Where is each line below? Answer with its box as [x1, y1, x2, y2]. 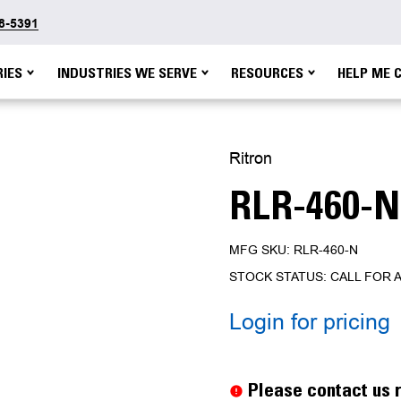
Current [229, 349, 274, 363]
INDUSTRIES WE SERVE [57, 64, 197, 81]
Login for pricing [229, 306, 390, 337]
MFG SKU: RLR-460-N [229, 241, 358, 259]
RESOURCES [231, 64, 303, 81]
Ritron [229, 147, 272, 169]
